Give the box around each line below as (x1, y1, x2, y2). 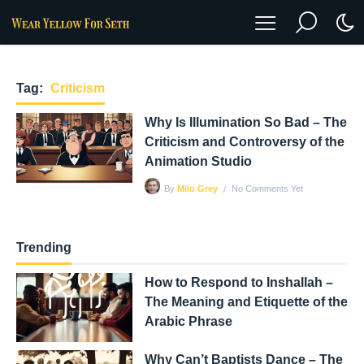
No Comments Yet (232, 183, 304, 193)
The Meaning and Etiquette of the (144, 294, 348, 309)
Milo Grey (177, 184, 219, 194)
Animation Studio (144, 154, 252, 169)
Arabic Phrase (144, 314, 232, 328)
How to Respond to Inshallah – (144, 275, 333, 289)
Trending (16, 240, 71, 255)
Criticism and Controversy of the (144, 135, 344, 149)
